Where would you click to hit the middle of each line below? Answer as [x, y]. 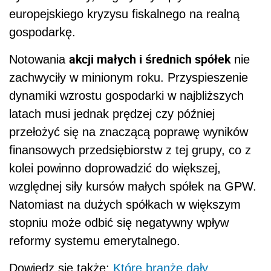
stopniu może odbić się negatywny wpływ [119, 222]
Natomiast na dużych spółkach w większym [125, 204]
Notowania [39, 59]
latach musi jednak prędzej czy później [112, 113]
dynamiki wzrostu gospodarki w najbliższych [126, 95]
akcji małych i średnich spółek [150, 59]
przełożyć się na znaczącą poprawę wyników [129, 132]
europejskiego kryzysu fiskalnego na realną [124, 14]
